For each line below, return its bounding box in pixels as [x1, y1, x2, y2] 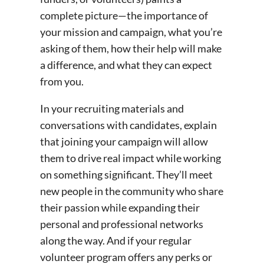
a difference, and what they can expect [40, 58, 212, 71]
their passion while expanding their [40, 200, 200, 214]
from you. [40, 74, 85, 88]
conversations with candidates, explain [40, 118, 217, 131]
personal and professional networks [40, 217, 203, 230]
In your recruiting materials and [40, 101, 184, 115]
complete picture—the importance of [40, 8, 208, 22]
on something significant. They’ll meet [40, 167, 213, 181]
